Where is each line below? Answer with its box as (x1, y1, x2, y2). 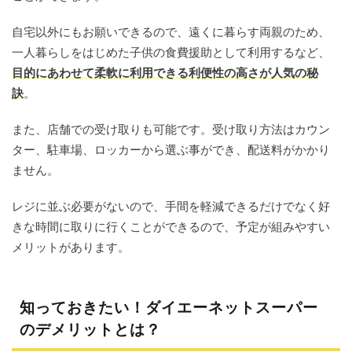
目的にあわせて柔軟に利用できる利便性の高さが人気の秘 (12, 65, 318, 80)
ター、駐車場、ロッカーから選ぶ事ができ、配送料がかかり (12, 142, 330, 157)
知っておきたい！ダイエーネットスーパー (20, 298, 318, 317)
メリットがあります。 (12, 240, 130, 255)
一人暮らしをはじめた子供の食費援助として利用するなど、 (12, 45, 330, 60)
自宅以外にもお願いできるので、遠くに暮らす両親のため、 (12, 24, 330, 39)
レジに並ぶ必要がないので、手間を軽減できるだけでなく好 (12, 199, 330, 214)
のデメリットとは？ (20, 320, 161, 339)
